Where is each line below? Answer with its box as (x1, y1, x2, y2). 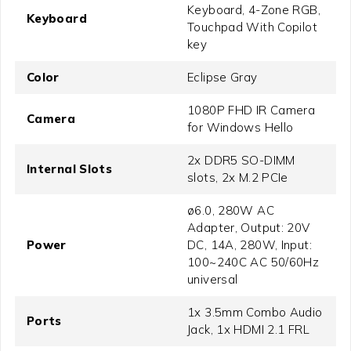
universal (187, 272, 238, 288)
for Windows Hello (187, 120, 294, 136)
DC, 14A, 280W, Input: (187, 237, 312, 253)
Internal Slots (26, 161, 113, 177)
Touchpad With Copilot (187, 20, 317, 35)
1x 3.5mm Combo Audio (187, 305, 323, 320)
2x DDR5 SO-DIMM (187, 153, 295, 168)
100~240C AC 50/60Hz (187, 255, 320, 270)
